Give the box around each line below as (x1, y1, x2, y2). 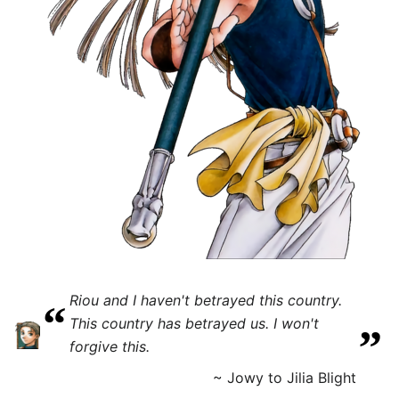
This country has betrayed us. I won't (69, 313, 319, 332)
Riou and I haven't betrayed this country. (69, 290, 342, 309)
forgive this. (69, 337, 150, 355)
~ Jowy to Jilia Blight (213, 368, 356, 387)
